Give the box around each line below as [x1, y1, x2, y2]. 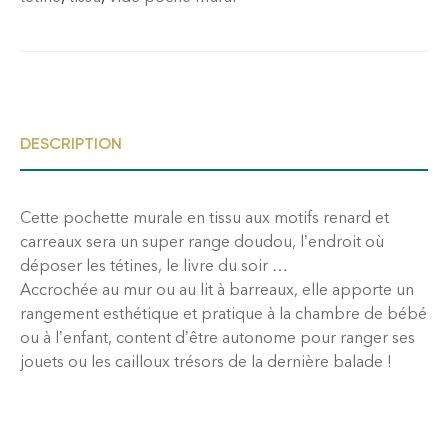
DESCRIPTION [20, 133, 122, 153]
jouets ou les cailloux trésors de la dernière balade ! [20, 351, 392, 371]
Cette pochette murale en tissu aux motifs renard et [20, 207, 389, 227]
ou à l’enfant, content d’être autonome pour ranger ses [20, 327, 415, 347]
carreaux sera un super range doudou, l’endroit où [20, 231, 384, 251]
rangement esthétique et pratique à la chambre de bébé [20, 303, 427, 323]
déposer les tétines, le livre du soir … [20, 255, 288, 275]
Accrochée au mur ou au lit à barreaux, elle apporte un [20, 279, 414, 299]
